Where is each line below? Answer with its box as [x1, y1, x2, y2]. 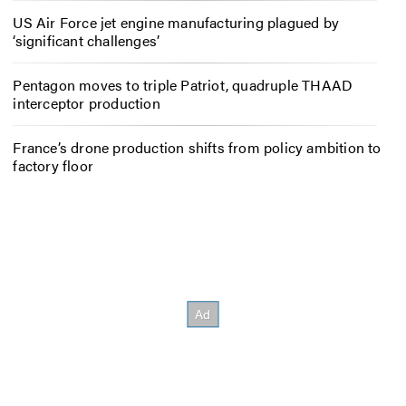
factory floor [13, 154, 93, 176]
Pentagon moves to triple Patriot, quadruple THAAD [13, 74, 353, 96]
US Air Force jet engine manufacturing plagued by [13, 12, 339, 34]
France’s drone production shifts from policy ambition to [13, 136, 382, 158]
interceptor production [13, 92, 160, 114]
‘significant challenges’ [13, 30, 160, 52]
